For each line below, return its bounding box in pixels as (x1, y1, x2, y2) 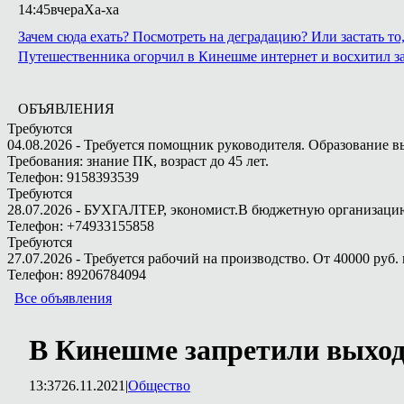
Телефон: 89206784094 (7, 267, 146, 282)
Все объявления (14, 290, 112, 306)
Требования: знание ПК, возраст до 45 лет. (7, 153, 269, 169)
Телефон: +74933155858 (7, 218, 154, 234)
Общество (128, 378, 190, 393)
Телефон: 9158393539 (7, 170, 139, 185)
